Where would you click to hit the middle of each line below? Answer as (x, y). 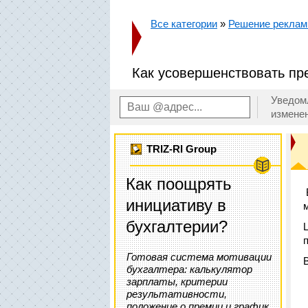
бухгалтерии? (177, 227)
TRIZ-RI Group (182, 149)
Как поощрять (179, 184)
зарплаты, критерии (177, 282)
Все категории (184, 24)
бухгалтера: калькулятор (189, 269)
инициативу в (176, 205)
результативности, (177, 294)
